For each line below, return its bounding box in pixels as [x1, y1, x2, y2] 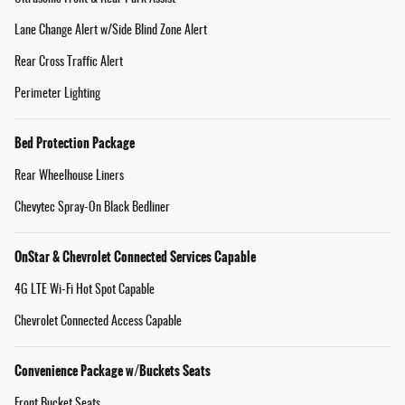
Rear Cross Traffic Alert [14, 55, 123, 69]
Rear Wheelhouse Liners [14, 169, 124, 183]
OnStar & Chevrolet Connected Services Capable [14, 246, 256, 267]
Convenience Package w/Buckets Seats [14, 360, 211, 381]
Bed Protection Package [14, 132, 135, 153]
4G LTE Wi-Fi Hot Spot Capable [14, 283, 155, 297]
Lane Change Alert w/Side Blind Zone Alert [14, 24, 207, 37]
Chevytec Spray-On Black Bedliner [14, 201, 170, 214]
